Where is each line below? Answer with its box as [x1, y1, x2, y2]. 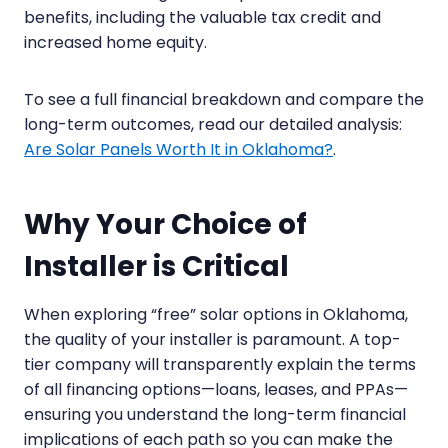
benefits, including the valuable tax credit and [24, 5, 381, 29]
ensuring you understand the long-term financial [24, 402, 406, 426]
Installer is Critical [24, 246, 289, 286]
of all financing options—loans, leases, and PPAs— [24, 377, 408, 401]
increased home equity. [24, 30, 207, 54]
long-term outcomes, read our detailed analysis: [24, 112, 402, 136]
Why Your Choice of [24, 204, 307, 244]
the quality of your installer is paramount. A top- [24, 327, 401, 351]
